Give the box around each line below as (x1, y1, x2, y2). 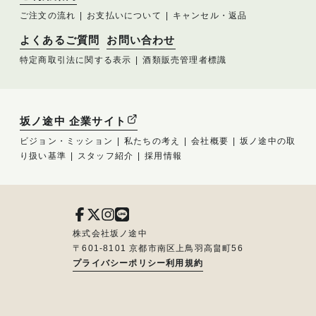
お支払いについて (87, 10, 162, 20)
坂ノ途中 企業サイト (20, 114, 126, 127)
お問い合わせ (107, 33, 176, 46)
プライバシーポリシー (73, 257, 166, 268)
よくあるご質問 (20, 33, 100, 46)
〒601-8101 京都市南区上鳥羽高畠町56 (73, 243, 243, 253)
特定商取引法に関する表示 (20, 54, 132, 65)
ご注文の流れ (20, 10, 76, 20)
